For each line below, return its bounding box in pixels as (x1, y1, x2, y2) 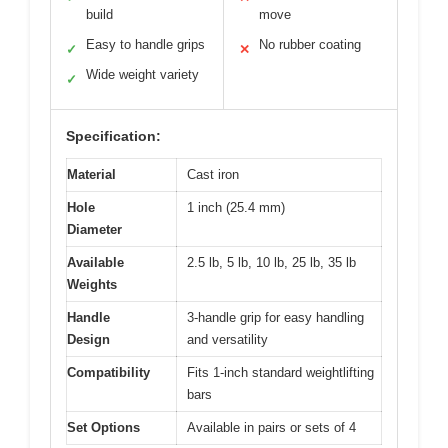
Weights (67, 276, 117, 292)
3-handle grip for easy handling (187, 309, 364, 325)
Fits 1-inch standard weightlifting (187, 364, 374, 380)
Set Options (67, 419, 140, 435)
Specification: (66, 127, 161, 144)
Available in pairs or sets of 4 (187, 419, 356, 435)
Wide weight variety (86, 66, 199, 82)
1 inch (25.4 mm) (187, 199, 285, 215)
